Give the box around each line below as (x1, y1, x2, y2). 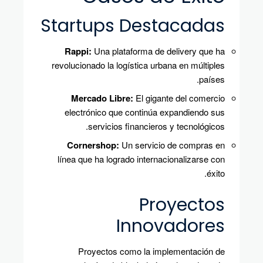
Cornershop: (67, 138, 119, 151)
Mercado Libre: (71, 91, 133, 104)
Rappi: (65, 44, 92, 58)
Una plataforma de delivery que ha (92, 44, 225, 57)
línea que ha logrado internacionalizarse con (58, 152, 225, 165)
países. (199, 72, 225, 85)
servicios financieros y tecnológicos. (88, 119, 225, 132)
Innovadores (116, 213, 225, 238)
